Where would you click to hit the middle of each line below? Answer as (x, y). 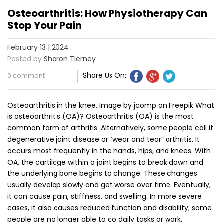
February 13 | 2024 (38, 47)
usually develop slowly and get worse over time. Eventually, (109, 185)
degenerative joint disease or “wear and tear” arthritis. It (104, 139)
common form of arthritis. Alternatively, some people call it (110, 128)
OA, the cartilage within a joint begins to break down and (105, 162)
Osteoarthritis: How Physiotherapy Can (107, 14)
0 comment (26, 75)
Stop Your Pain (45, 26)
